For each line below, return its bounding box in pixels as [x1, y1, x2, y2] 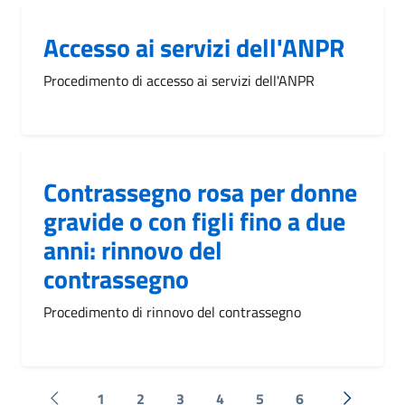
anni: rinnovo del [43, 230, 222, 269]
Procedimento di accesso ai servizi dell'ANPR [43, 69, 315, 91]
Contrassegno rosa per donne [43, 172, 357, 212]
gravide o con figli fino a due [43, 201, 345, 240]
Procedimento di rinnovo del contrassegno [43, 300, 301, 323]
